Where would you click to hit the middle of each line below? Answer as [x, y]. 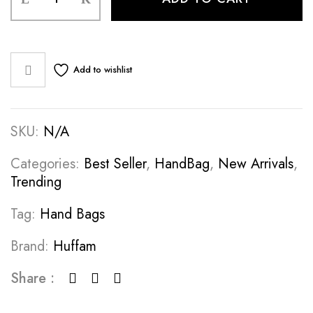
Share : [32, 279]
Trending [36, 182]
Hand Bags [72, 214]
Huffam [75, 247]
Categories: [47, 164]
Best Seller [115, 164]
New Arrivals [256, 164]
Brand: [32, 247]
